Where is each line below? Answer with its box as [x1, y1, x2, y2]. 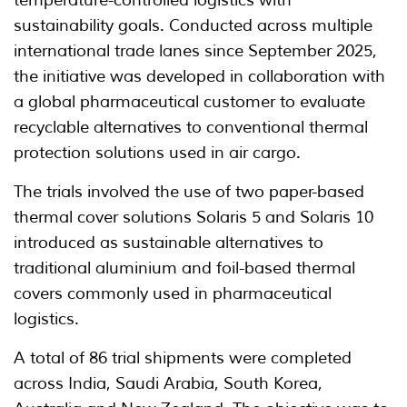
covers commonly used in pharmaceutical [14, 283, 332, 304]
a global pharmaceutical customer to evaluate [14, 92, 365, 113]
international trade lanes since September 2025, [14, 41, 377, 62]
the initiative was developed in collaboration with [14, 66, 385, 87]
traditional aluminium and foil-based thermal [14, 258, 355, 279]
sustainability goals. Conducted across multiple [14, 15, 372, 36]
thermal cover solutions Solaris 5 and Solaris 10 [14, 207, 373, 228]
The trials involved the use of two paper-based [14, 182, 364, 203]
